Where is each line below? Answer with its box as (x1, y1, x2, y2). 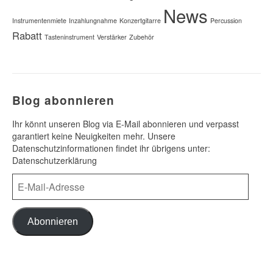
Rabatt (12, 28, 42, 43)
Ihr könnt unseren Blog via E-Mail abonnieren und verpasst (12, 118, 239, 130)
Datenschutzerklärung (12, 154, 97, 166)
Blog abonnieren (12, 92, 115, 108)
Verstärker (97, 32, 127, 41)
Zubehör (129, 32, 154, 41)
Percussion (210, 16, 242, 25)
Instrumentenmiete (12, 16, 66, 25)
